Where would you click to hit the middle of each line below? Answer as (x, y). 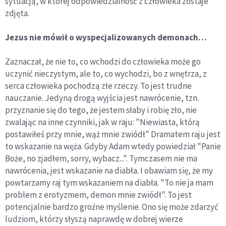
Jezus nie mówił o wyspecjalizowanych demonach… (106, 38)
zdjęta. (17, 13)
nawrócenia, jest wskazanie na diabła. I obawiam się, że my (109, 171)
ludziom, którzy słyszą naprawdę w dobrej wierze (94, 219)
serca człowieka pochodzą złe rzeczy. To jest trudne (98, 86)
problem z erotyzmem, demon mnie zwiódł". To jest (98, 195)
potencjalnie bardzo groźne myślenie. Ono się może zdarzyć (112, 207)
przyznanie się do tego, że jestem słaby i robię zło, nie (101, 110)
